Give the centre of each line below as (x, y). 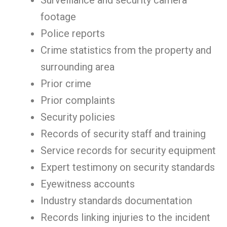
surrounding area (78, 67)
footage (58, 17)
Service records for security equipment (128, 150)
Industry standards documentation (116, 201)
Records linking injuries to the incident (125, 217)
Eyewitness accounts (88, 184)
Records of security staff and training (123, 134)
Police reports (73, 33)
